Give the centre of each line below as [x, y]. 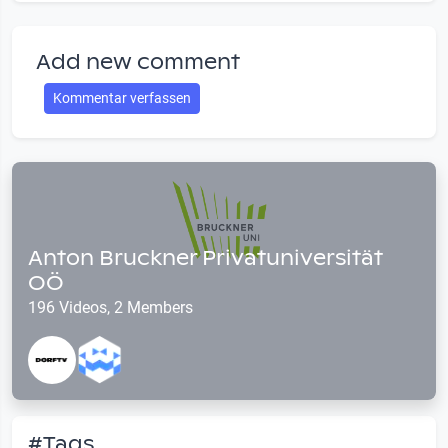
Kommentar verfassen [122, 97]
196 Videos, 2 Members [110, 308]
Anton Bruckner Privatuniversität [205, 258]
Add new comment [138, 61]
